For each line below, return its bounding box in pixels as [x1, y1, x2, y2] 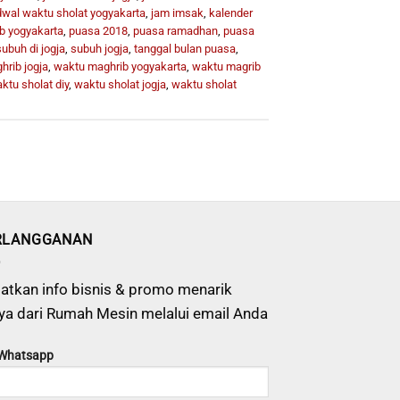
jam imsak [150, 6, 204, 21]
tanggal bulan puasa [133, 42, 236, 56]
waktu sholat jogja [73, 78, 166, 92]
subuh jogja [70, 42, 129, 56]
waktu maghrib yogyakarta [53, 60, 187, 74]
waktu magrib [191, 60, 261, 74]
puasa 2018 [68, 24, 128, 38]
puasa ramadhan [132, 24, 218, 38]
